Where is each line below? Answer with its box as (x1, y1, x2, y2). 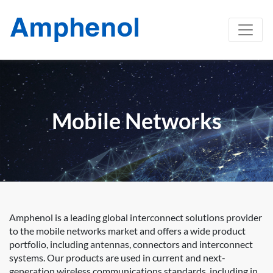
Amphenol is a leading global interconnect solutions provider (9, 211, 262, 224)
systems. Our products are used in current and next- (9, 252, 225, 264)
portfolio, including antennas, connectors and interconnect (9, 238, 253, 250)
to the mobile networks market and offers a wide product (9, 225, 246, 237)
